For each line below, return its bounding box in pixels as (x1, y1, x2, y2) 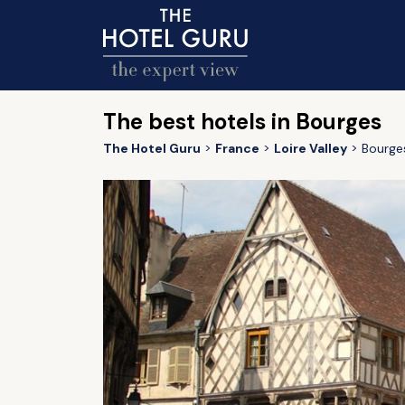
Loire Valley (273, 140, 347, 156)
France (214, 140, 259, 156)
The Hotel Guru (102, 140, 201, 156)
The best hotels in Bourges (102, 108, 381, 136)
